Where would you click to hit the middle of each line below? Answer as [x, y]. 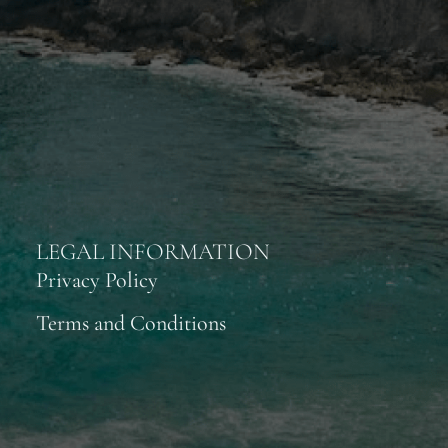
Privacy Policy [97, 280]
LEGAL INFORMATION [153, 252]
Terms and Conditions [131, 323]
